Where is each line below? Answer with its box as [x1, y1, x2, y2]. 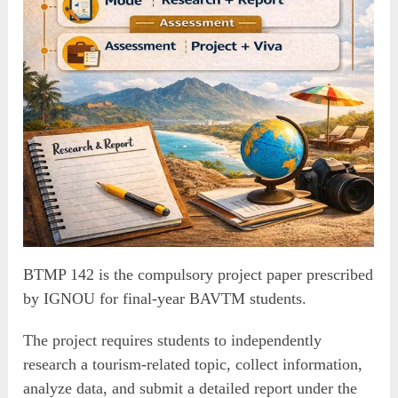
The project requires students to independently [23, 330, 322, 349]
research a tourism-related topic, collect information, [23, 354, 363, 373]
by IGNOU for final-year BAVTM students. [23, 289, 307, 307]
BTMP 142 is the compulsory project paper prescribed [23, 265, 374, 283]
